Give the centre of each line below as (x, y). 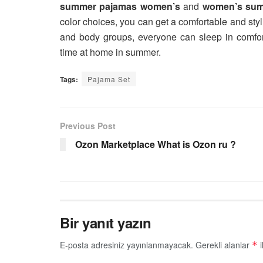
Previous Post (88, 125)
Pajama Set (109, 79)
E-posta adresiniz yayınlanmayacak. (127, 245)
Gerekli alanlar (224, 245)
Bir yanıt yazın (106, 222)
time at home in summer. (110, 52)
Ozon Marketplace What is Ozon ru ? (156, 144)
